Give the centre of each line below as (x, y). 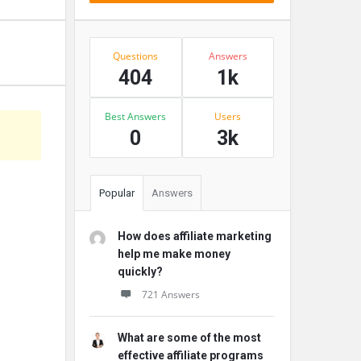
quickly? (140, 272)
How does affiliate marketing (195, 236)
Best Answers (136, 116)
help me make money (174, 254)
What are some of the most (189, 338)
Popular (117, 193)
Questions (136, 56)
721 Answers (171, 295)
